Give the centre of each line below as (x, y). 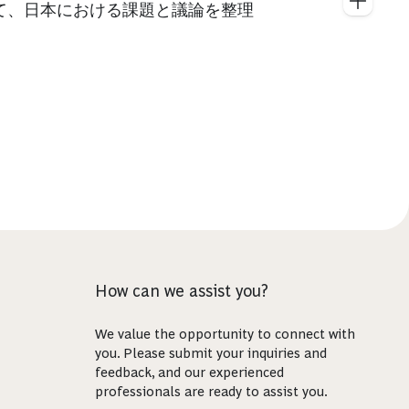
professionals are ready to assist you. (211, 391)
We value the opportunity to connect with (225, 334)
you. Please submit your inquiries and (210, 353)
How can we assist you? (181, 291)
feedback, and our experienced (189, 372)
